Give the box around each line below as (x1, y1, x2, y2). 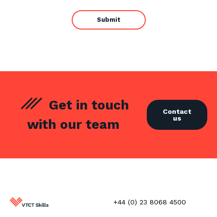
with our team (27, 117, 120, 132)
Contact (163, 108, 191, 115)
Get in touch (45, 97, 129, 113)
